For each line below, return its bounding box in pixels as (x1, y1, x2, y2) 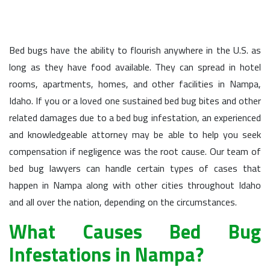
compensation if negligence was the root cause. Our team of (9, 144, 261, 159)
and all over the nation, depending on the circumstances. (9, 195, 237, 209)
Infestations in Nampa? (9, 240, 204, 269)
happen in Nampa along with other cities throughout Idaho (9, 178, 261, 192)
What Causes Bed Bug (9, 217, 261, 246)
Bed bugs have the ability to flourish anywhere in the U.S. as (9, 43, 261, 57)
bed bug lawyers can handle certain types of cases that (9, 161, 261, 175)
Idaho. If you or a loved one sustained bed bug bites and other (9, 93, 261, 108)
